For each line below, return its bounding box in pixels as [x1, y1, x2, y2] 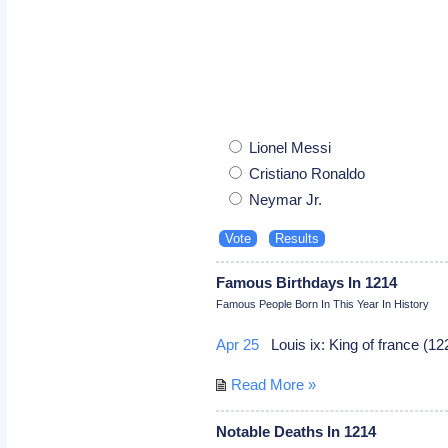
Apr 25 [216, 335, 260, 353]
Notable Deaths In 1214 [216, 422, 377, 440]
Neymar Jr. [245, 190, 323, 208]
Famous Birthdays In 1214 [216, 273, 398, 291]
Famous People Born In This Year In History [216, 297, 430, 310]
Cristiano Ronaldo [245, 164, 366, 182]
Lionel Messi [245, 138, 332, 156]
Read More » [231, 375, 317, 393]
